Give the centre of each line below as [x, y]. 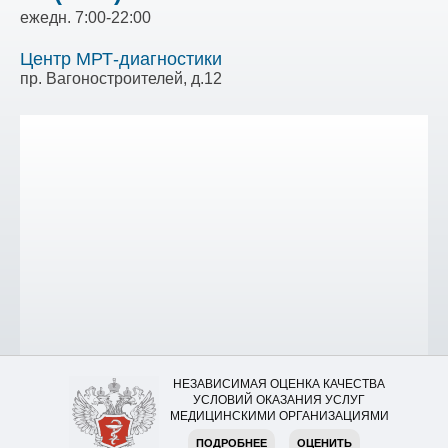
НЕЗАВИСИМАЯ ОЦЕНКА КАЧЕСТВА [279, 384]
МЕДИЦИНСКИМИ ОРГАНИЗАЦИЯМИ [279, 416]
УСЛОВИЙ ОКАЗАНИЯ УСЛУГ [279, 400]
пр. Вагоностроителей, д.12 [121, 78]
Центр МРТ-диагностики [121, 59]
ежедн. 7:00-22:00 [85, 17]
